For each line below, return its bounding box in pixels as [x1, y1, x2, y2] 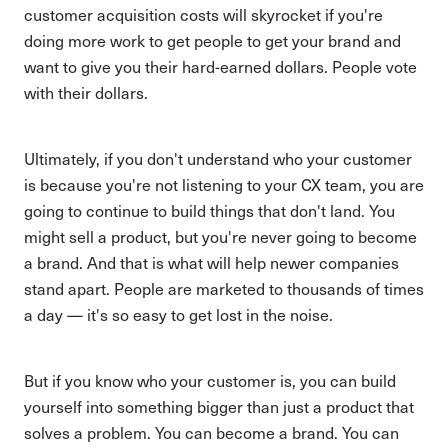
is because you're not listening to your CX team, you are [24, 174, 424, 195]
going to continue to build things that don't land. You [24, 200, 395, 221]
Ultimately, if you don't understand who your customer [24, 148, 412, 169]
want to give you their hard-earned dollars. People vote [24, 56, 417, 77]
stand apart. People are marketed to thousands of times [24, 278, 424, 299]
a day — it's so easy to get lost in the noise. [24, 304, 333, 325]
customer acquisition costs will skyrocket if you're [24, 4, 383, 25]
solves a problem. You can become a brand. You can [24, 422, 399, 443]
